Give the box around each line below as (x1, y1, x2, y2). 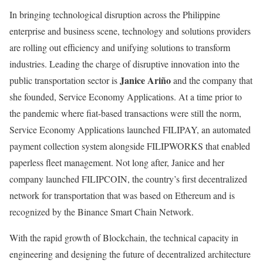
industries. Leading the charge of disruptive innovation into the (9, 58, 240, 70)
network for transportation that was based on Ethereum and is (9, 189, 235, 202)
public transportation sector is (9, 74, 120, 87)
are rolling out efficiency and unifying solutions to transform (9, 41, 230, 54)
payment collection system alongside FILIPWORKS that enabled (9, 140, 250, 153)
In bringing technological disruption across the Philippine (9, 8, 220, 21)
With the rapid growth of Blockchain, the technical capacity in (9, 231, 238, 244)
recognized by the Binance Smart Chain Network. (9, 205, 194, 218)
